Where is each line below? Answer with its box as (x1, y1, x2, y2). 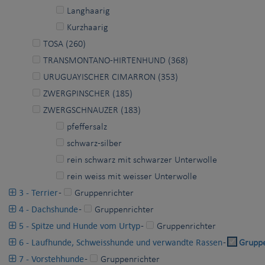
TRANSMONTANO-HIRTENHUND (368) (43, 56, 188, 66)
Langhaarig (67, 6, 110, 16)
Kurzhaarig (67, 22, 108, 33)
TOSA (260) (43, 39, 86, 49)
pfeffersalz (67, 122, 107, 132)
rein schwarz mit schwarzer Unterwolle (67, 155, 217, 165)
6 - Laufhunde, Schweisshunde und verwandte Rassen (17, 236, 222, 248)
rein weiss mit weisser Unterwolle (67, 172, 197, 182)
